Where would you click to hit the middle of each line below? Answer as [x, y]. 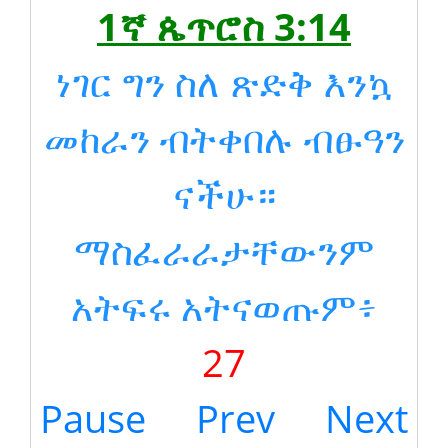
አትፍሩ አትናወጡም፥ [224, 306]
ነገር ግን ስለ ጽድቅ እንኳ [224, 82]
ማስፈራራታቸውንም [224, 250]
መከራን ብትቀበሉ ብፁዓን [224, 138]
